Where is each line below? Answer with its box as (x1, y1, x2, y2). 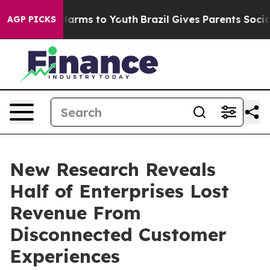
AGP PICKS (7, 14, 56, 25)
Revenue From (10, 201, 141, 224)
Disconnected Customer (10, 223, 227, 246)
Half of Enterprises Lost (10, 180, 229, 202)
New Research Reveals (10, 158, 216, 181)
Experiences (10, 245, 120, 268)
